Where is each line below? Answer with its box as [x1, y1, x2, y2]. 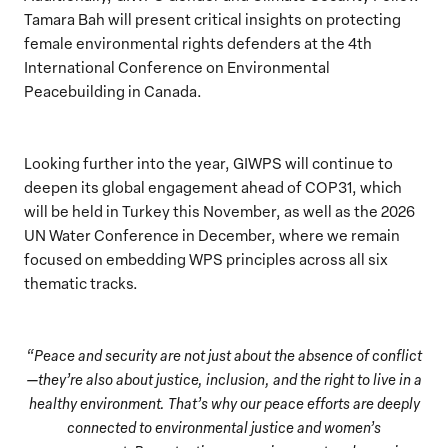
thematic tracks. [24, 272, 138, 293]
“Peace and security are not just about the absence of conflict [26, 344, 422, 365]
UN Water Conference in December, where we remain [24, 224, 400, 245]
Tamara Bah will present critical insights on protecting [24, 8, 401, 29]
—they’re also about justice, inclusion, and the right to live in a [26, 368, 422, 389]
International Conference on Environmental [24, 56, 330, 77]
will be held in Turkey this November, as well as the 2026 [24, 200, 415, 221]
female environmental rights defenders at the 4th [24, 32, 372, 53]
